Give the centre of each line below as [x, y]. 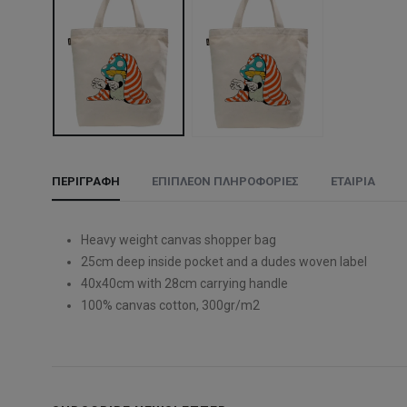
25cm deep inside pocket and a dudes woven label [224, 261]
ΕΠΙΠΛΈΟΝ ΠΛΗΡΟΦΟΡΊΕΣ [226, 181]
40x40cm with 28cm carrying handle [185, 283]
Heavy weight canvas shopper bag [179, 239]
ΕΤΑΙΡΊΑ [353, 181]
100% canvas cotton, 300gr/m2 [171, 305]
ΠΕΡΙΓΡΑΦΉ [86, 181]
